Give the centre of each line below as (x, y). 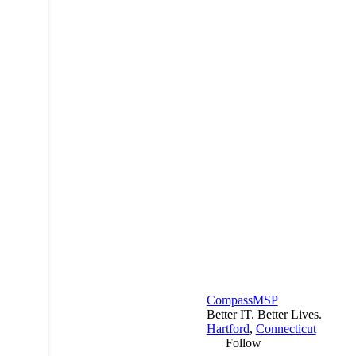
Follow (243, 343)
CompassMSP (242, 300)
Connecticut (286, 329)
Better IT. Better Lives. (264, 315)
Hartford (228, 329)
